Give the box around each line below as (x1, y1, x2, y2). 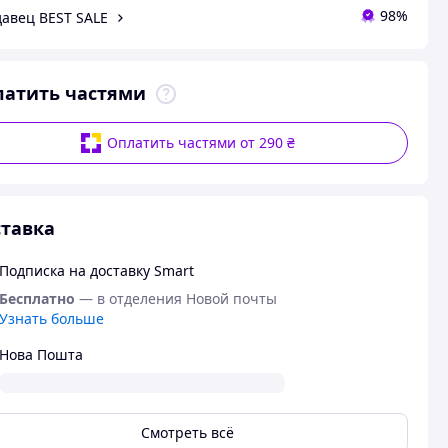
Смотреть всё (140, 423, 234, 442)
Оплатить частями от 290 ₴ (107, 133, 296, 152)
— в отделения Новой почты (78, 289, 277, 308)
